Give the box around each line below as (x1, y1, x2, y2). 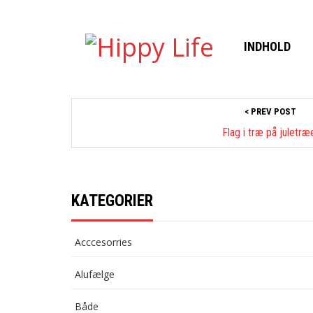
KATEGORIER (71, 191, 153, 210)
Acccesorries (75, 235, 132, 249)
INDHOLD (244, 39, 291, 54)
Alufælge (75, 268, 115, 281)
